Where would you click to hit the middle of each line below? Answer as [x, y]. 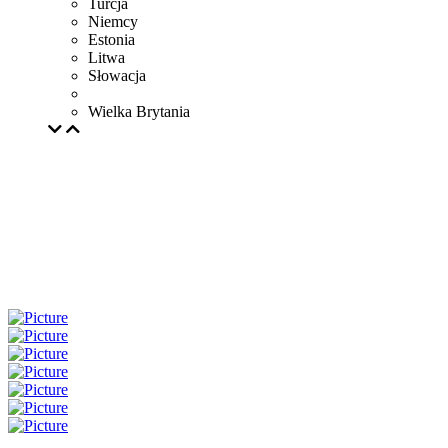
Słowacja [117, 75]
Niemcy [113, 21]
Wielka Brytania [139, 111]
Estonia [111, 39]
